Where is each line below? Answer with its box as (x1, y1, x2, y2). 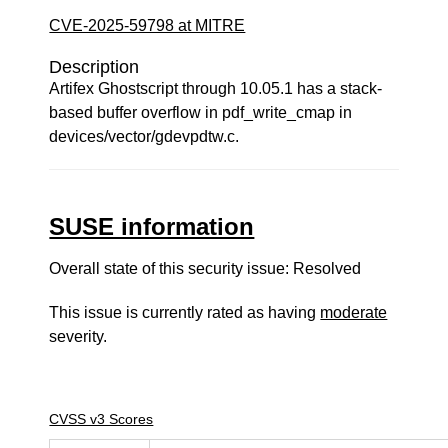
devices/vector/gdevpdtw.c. (49, 128, 240, 145)
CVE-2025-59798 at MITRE (49, 17, 246, 34)
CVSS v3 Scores (49, 411, 154, 427)
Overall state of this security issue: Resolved (49, 260, 362, 277)
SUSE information (49, 213, 255, 240)
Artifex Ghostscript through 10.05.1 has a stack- (49, 80, 383, 97)
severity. (49, 328, 108, 345)
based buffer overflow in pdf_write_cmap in (49, 104, 353, 121)
